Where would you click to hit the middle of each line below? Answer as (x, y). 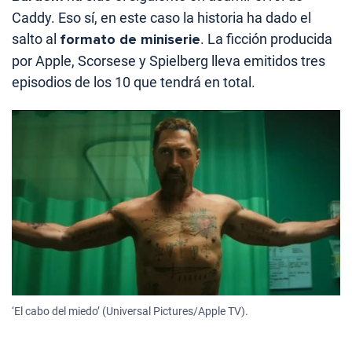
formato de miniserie (130, 40)
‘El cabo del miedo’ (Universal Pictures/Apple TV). (130, 311)
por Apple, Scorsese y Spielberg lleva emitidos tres (169, 61)
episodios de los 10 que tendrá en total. (134, 82)
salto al (36, 39)
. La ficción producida (266, 39)
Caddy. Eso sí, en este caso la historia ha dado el (161, 18)
